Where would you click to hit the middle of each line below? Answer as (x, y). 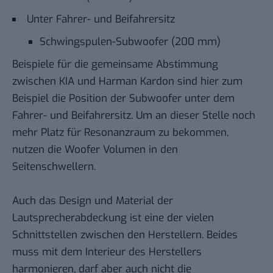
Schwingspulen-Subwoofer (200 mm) (130, 41)
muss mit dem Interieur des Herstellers (107, 252)
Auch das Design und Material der (93, 200)
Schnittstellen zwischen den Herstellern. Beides (125, 235)
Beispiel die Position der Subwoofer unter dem (123, 98)
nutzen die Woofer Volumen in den (95, 149)
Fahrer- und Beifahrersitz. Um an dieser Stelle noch (134, 115)
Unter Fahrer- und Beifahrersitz (101, 19)
